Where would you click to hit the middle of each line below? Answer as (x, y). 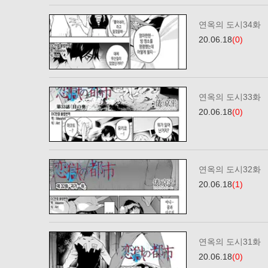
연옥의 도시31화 (230, 242)
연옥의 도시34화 (230, 25)
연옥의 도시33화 (230, 97)
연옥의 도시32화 (230, 169)
